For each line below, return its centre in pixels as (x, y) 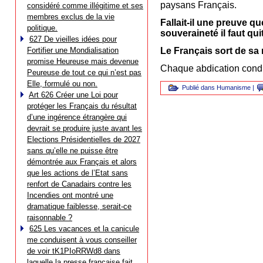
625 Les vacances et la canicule (84, 229)
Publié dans (198, 88)
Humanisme (234, 88)
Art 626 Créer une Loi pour (73, 95)
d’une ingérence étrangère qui (77, 117)
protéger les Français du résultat (82, 106)
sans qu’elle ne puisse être (73, 151)
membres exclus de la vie (71, 17)
